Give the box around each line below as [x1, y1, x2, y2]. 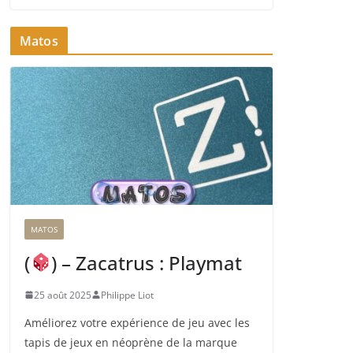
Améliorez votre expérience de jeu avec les [24, 314, 250, 330]
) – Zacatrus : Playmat [51, 249, 243, 276]
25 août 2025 [34, 288, 91, 302]
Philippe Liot [101, 288, 154, 302]
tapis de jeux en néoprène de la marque [24, 334, 237, 350]
